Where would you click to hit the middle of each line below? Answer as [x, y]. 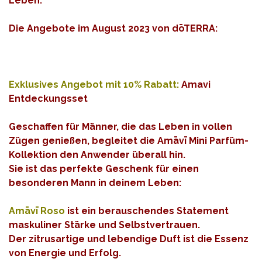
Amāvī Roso [37, 211]
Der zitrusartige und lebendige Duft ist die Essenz [129, 239]
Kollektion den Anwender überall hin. [97, 154]
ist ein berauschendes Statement [147, 211]
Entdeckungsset [48, 98]
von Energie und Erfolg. [65, 253]
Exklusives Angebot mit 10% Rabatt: [94, 84]
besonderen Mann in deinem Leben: [95, 182]
